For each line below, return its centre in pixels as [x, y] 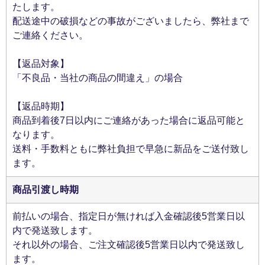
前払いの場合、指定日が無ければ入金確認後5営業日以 [129, 216]
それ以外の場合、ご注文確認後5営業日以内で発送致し [129, 245]
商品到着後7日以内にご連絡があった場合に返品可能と [129, 120]
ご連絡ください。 [50, 35]
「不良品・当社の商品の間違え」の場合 [98, 78]
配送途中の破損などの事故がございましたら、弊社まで [131, 21]
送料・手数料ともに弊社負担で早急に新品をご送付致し [131, 149]
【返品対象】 [41, 64]
